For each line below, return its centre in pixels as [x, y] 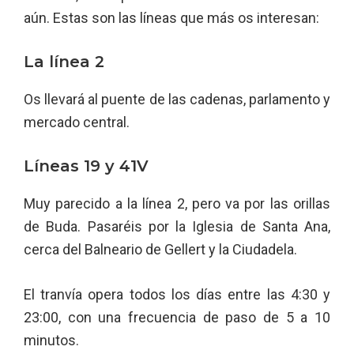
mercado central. [77, 122]
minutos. [51, 340]
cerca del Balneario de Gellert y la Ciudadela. [160, 249]
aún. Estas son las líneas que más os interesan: [171, 18]
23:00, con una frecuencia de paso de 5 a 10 [177, 317]
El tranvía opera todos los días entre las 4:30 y [177, 294]
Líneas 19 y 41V [86, 166]
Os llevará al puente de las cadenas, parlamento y [177, 99]
